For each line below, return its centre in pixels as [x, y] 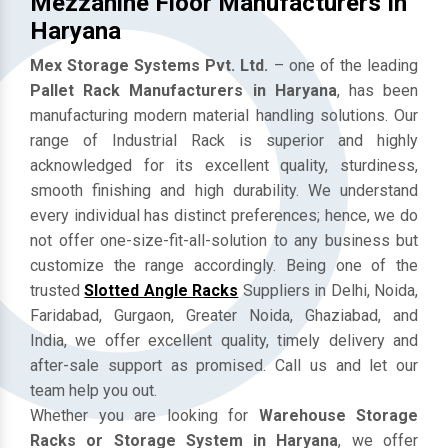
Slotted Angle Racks [161, 290]
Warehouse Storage [338, 415]
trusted [57, 290]
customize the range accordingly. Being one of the [224, 265]
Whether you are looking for [144, 415]
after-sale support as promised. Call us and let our [224, 365]
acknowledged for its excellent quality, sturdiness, [224, 165]
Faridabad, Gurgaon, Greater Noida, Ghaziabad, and [224, 315]
